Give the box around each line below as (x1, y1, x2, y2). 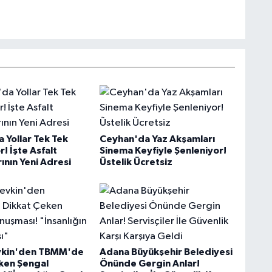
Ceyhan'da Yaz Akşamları (99, 134, 215, 144)
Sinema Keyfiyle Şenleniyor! (99, 145, 226, 155)
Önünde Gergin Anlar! (99, 259, 200, 269)
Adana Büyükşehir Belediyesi (99, 247, 233, 257)
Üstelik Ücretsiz (99, 157, 172, 167)
